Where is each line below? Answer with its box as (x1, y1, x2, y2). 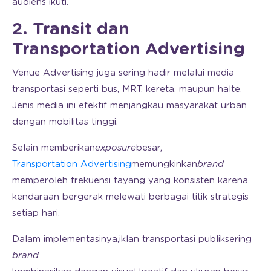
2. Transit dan (12, 21, 129, 38)
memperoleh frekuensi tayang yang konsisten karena (12, 175, 248, 185)
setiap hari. (12, 208, 60, 218)
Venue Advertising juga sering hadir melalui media (12, 68, 234, 77)
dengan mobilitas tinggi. (12, 117, 118, 126)
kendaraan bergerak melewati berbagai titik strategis (12, 192, 249, 201)
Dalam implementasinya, (12, 234, 119, 244)
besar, (136, 143, 162, 152)
